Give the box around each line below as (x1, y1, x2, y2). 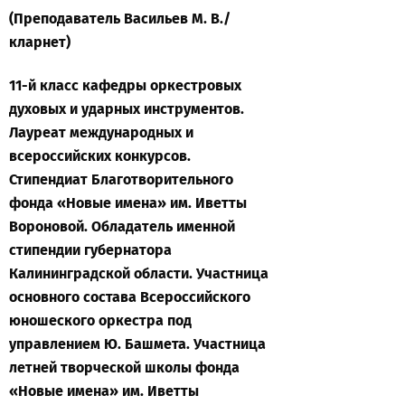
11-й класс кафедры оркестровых (9, 77, 241, 94)
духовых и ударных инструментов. (9, 100, 244, 118)
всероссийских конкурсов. (9, 147, 191, 165)
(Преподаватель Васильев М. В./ (9, 10, 231, 27)
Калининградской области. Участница (9, 265, 268, 282)
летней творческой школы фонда (9, 359, 240, 376)
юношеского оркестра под (9, 312, 192, 329)
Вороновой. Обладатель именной (9, 218, 235, 235)
